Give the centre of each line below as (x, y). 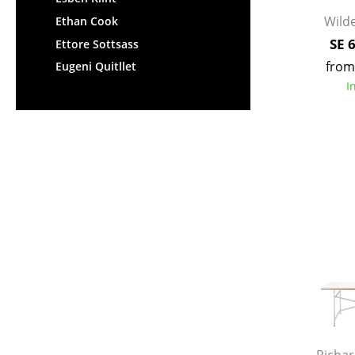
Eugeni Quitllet (96, 67)
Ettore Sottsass (97, 44)
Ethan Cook (87, 21)
